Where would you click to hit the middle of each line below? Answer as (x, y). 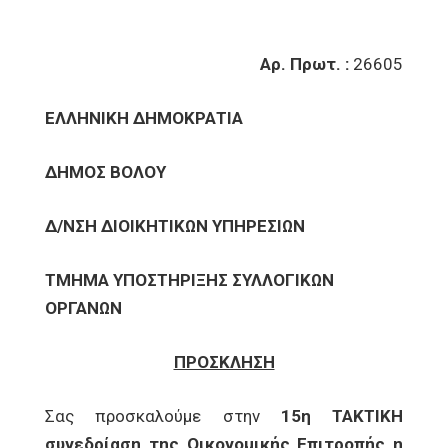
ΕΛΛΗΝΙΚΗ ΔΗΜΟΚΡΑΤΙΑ (144, 118)
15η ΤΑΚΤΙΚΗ (331, 416)
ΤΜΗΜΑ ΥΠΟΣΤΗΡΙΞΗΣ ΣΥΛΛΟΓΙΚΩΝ (189, 280)
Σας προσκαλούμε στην (152, 416)
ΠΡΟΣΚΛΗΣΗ (224, 362)
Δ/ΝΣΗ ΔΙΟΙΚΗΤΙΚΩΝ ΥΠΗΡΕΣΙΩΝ (175, 226)
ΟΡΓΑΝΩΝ (83, 308)
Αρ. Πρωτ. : (306, 64)
